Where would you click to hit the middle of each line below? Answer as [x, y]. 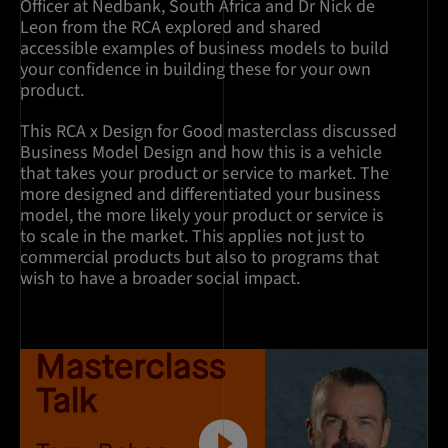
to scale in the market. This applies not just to [192, 236]
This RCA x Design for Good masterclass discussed [208, 131]
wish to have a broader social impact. [160, 278]
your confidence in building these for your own [195, 69]
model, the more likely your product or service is [202, 215]
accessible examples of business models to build [204, 48]
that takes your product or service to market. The [204, 173]
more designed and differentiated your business [200, 194]
